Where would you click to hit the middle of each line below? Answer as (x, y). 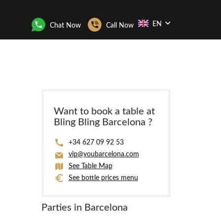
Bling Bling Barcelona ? (103, 122)
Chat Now (65, 25)
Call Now (120, 25)
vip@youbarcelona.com (104, 154)
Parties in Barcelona (84, 208)
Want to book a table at (104, 111)
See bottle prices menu (103, 178)
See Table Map (90, 166)
